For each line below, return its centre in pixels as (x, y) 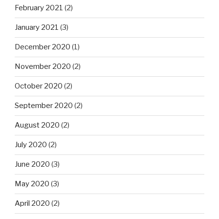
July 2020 (31, 145)
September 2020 (44, 106)
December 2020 (43, 47)
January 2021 (37, 28)
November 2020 (43, 67)
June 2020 (32, 164)
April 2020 (32, 204)
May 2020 (32, 184)
